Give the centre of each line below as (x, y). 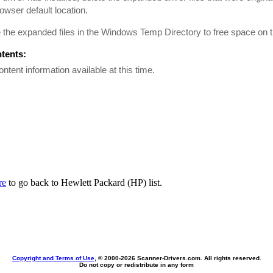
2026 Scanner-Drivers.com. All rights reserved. (191, 258)
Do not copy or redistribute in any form (136, 265)
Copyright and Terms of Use (53, 258)
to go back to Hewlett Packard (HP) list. (84, 183)
